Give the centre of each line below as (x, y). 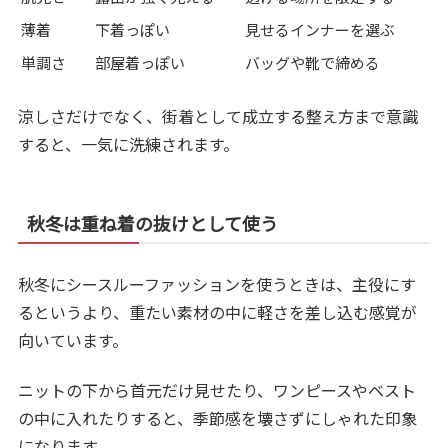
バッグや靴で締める (313, 63)
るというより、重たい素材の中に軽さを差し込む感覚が (218, 311)
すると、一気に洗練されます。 (129, 143)
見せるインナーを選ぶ (320, 30)
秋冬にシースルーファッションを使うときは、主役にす (217, 283)
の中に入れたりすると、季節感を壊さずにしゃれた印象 (218, 418)
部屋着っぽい (140, 63)
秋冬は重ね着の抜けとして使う (153, 222)
